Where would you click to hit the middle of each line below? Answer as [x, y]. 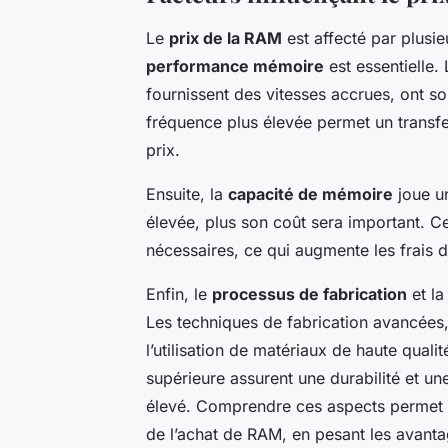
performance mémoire [235, 66]
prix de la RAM [225, 38]
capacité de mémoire [310, 194]
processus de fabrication [309, 294]
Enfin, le [179, 294]
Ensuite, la [187, 194]
